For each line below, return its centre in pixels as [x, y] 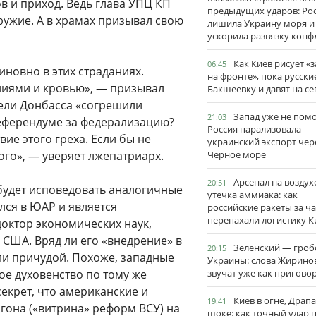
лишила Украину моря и [261, 23]
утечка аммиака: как [253, 195]
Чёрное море [237, 154]
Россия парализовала [254, 129]
